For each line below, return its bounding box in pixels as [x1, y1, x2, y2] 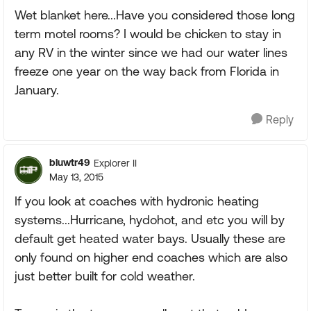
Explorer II [94, 157, 137, 169]
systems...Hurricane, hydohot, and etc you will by [15, 212, 285, 227]
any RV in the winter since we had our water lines [15, 45, 287, 60]
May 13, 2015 [49, 171, 103, 183]
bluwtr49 [49, 157, 90, 168]
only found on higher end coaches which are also [15, 250, 287, 264]
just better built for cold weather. [15, 269, 195, 283]
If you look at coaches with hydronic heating [15, 194, 259, 208]
